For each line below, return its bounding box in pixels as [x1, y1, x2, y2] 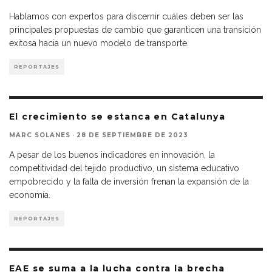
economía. [9, 190, 50, 200]
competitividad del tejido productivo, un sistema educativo [9, 163, 239, 174]
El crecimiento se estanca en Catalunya [9, 111, 226, 123]
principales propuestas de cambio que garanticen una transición [9, 25, 261, 35]
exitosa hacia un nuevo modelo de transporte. [9, 38, 189, 49]
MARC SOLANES [9, 131, 70, 140]
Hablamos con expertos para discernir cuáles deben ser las [9, 12, 243, 22]
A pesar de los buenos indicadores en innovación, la [9, 150, 215, 160]
